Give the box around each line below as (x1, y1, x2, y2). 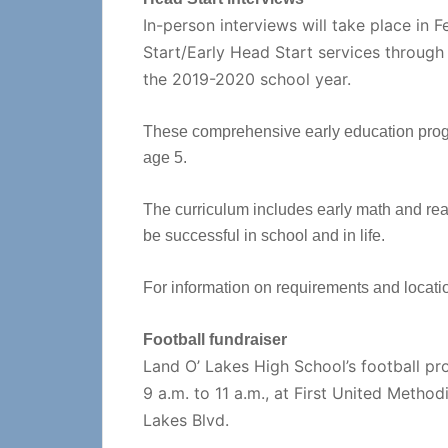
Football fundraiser (143, 331, 287, 348)
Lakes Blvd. (143, 410, 229, 430)
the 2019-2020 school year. (143, 69, 351, 89)
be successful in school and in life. (143, 227, 385, 244)
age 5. (143, 149, 187, 166)
